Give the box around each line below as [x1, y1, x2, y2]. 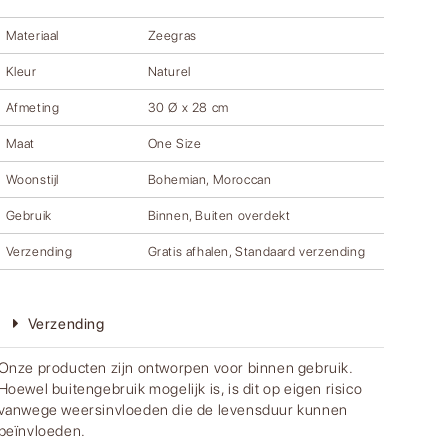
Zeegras [147, 28, 197, 44]
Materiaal [5, 28, 59, 44]
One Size [147, 136, 202, 152]
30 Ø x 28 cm [147, 100, 229, 116]
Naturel [147, 64, 191, 80]
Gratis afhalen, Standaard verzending [147, 244, 366, 260]
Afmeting [5, 100, 60, 116]
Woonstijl [5, 172, 59, 188]
